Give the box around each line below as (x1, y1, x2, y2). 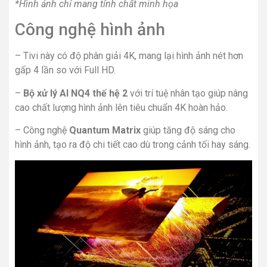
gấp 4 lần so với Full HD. (15, 64, 116, 76)
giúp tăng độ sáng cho (141, 124, 235, 136)
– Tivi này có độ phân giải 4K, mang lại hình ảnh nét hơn (15, 50, 243, 62)
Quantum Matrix (69, 124, 141, 136)
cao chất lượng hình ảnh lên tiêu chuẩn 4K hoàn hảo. (15, 101, 228, 113)
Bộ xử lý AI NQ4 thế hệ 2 (23, 87, 128, 99)
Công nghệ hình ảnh (15, 20, 165, 40)
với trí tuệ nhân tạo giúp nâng (128, 87, 248, 99)
